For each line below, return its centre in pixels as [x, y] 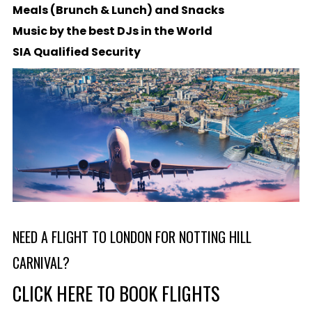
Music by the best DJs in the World [112, 31]
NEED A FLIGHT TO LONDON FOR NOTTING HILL [132, 237]
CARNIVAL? [41, 263]
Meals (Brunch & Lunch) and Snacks [118, 10]
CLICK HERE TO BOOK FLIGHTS [116, 294]
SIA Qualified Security [76, 52]
